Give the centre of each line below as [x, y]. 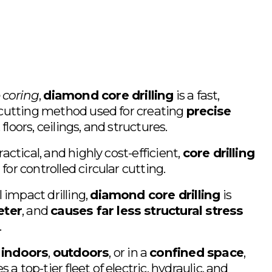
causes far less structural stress [147, 211]
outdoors [81, 253]
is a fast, [196, 95]
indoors [25, 253]
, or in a [129, 253]
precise [209, 111]
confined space [196, 253]
